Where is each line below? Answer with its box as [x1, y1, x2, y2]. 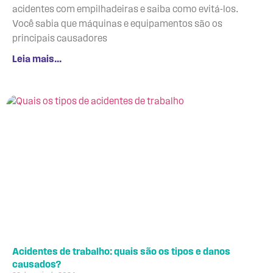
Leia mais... [12, 54, 62, 65]
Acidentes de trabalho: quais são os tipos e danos [12, 247, 230, 257]
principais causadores [12, 34, 107, 44]
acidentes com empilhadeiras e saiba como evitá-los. [12, 4, 238, 15]
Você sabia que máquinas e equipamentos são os [12, 19, 222, 29]
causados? [12, 260, 62, 270]
